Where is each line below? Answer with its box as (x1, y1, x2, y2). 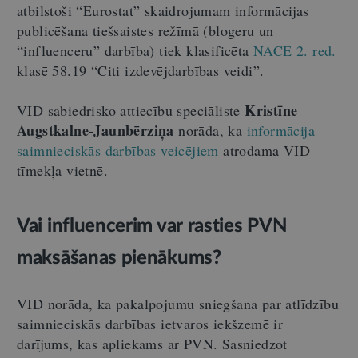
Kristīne (245, 99, 298, 121)
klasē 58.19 (17, 60, 91, 80)
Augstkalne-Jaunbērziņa (17, 119, 174, 141)
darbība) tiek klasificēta (100, 40, 254, 60)
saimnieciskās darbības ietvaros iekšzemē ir (17, 313, 284, 333)
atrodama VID (218, 140, 311, 160)
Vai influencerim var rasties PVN (17, 216, 288, 236)
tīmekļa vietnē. (17, 160, 109, 180)
